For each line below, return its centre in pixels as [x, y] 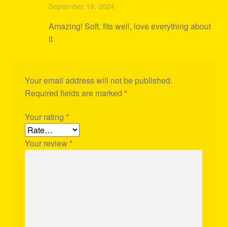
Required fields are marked [74, 93]
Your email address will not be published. [98, 80]
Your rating [45, 117]
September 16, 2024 [81, 6]
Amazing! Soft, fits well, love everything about [129, 26]
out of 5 [187, 9]
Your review [47, 143]
